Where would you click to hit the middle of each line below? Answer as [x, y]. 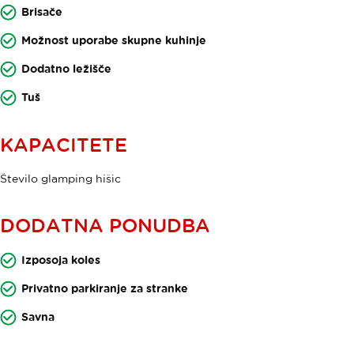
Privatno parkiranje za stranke [105, 288]
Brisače [42, 11]
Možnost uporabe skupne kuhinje [114, 40]
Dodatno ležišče [66, 68]
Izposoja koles [61, 260]
